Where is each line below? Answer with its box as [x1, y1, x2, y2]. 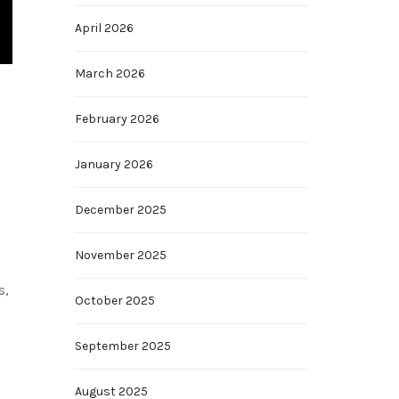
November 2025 [74, 248, 167, 263]
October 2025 [74, 293, 155, 308]
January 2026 [74, 157, 153, 172]
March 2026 [74, 66, 145, 81]
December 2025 [74, 202, 167, 217]
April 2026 [74, 20, 134, 36]
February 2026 [74, 111, 159, 126]
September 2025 [74, 338, 171, 354]
